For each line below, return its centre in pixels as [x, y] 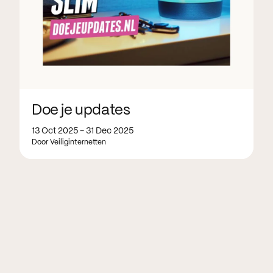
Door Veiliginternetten [69, 143]
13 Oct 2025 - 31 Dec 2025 [83, 131]
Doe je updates [81, 111]
